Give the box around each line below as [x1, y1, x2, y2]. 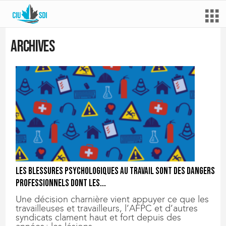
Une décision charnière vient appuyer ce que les [16, 194, 209, 205]
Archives [11, 37, 55, 56]
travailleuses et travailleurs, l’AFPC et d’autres [16, 203, 198, 214]
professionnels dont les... [16, 178, 106, 190]
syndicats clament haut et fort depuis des [16, 212, 182, 223]
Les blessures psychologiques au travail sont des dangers [16, 165, 215, 178]
